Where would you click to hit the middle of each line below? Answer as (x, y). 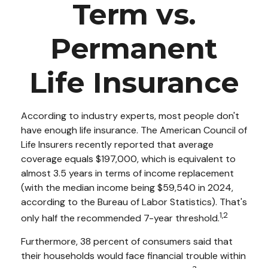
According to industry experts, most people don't (130, 116)
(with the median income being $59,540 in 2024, (127, 188)
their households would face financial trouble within (133, 256)
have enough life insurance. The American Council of (134, 130)
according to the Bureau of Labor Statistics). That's (134, 202)
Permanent (134, 48)
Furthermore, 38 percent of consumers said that (127, 242)
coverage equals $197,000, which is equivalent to (128, 159)
